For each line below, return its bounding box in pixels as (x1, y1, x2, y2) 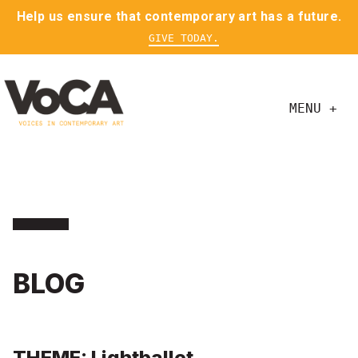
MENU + (289, 101, 338, 116)
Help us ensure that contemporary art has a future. (16, 9, 342, 24)
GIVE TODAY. (149, 32, 219, 44)
